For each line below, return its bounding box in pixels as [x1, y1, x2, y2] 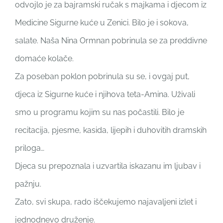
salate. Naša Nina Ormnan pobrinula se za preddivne [14, 35, 207, 45]
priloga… [14, 143, 44, 153]
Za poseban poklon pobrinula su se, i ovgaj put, [14, 71, 190, 81]
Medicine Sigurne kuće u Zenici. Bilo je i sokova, [14, 17, 189, 27]
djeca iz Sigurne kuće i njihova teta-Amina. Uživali [14, 89, 195, 99]
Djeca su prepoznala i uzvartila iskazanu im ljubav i [14, 161, 201, 171]
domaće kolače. [14, 53, 74, 63]
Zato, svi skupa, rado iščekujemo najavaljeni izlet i [14, 197, 197, 207]
